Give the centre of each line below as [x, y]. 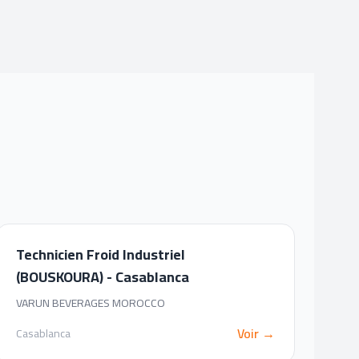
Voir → [256, 333]
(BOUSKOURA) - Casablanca [102, 277]
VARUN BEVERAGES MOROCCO [90, 303]
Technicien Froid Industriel [100, 254]
